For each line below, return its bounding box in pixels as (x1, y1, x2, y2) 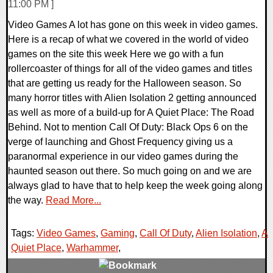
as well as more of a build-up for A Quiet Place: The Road (8, 107, 254, 118)
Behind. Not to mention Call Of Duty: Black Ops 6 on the (8, 121, 248, 132)
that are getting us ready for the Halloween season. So (8, 77, 241, 88)
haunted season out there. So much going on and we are (8, 165, 252, 176)
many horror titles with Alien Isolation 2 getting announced (8, 92, 257, 103)
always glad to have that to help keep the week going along (8, 180, 263, 191)
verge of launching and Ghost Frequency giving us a (8, 136, 233, 147)
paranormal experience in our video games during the (8, 151, 238, 161)
